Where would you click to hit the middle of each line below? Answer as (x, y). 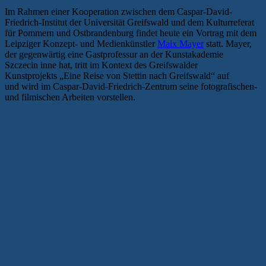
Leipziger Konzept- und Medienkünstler (81, 43)
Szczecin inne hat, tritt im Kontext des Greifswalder (101, 65)
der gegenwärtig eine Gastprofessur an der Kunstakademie (114, 54)
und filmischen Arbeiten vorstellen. (70, 97)
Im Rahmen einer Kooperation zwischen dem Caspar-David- (118, 11)
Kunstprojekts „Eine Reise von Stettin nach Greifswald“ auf (117, 75)
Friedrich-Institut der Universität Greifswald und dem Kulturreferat (129, 22)
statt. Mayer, (228, 43)
